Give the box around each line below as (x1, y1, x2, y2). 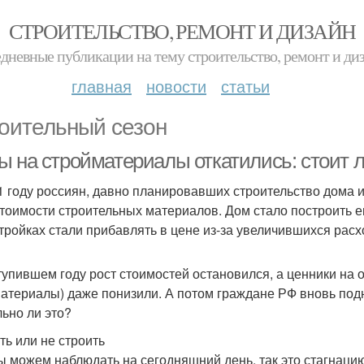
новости (146, 74, 206, 97)
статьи (221, 74, 270, 97)
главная (71, 74, 132, 97)
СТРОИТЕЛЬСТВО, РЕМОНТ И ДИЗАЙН (8, 17, 356, 45)
